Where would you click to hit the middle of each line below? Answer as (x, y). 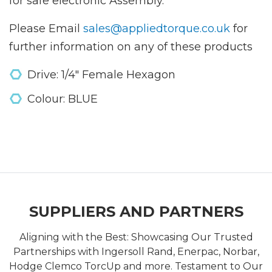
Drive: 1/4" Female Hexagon (101, 74)
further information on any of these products (134, 46)
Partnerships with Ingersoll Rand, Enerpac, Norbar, (136, 251)
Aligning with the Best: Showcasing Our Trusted (136, 237)
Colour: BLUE (63, 99)
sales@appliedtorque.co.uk (157, 28)
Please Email (46, 28)
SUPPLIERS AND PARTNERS (136, 211)
